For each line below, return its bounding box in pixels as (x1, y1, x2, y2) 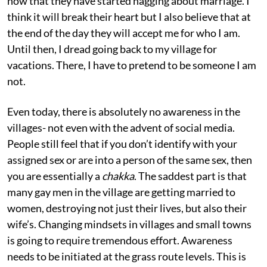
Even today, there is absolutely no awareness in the (7, 105, 240, 119)
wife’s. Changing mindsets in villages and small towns (7, 218, 252, 231)
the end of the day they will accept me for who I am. (7, 26, 240, 40)
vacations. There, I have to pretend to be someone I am (7, 58, 256, 72)
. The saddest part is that (134, 169, 247, 183)
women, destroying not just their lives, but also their (7, 201, 247, 215)
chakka (102, 169, 134, 183)
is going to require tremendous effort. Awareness (7, 234, 232, 247)
